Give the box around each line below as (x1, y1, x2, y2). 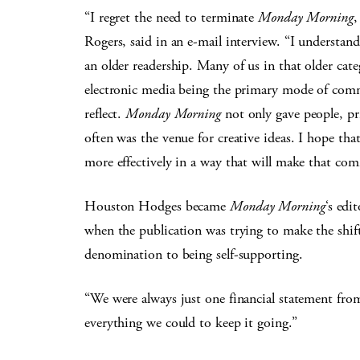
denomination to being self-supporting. (84, 245, 303, 264)
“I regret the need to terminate (84, 8, 259, 27)
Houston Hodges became (84, 197, 231, 215)
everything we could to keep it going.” (84, 313, 297, 332)
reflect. (84, 104, 126, 123)
